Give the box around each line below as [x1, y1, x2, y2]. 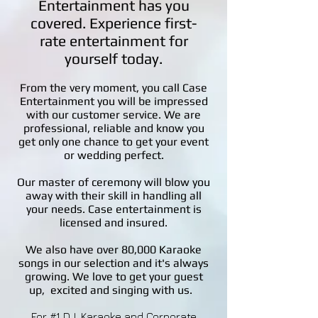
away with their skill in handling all [26, 189, 202, 202]
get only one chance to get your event [18, 135, 209, 148]
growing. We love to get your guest [24, 270, 203, 283]
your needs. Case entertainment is [26, 202, 202, 216]
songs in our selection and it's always [18, 256, 209, 270]
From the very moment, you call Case [20, 81, 207, 94]
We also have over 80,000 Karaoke [26, 243, 202, 256]
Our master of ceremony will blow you [17, 175, 210, 189]
